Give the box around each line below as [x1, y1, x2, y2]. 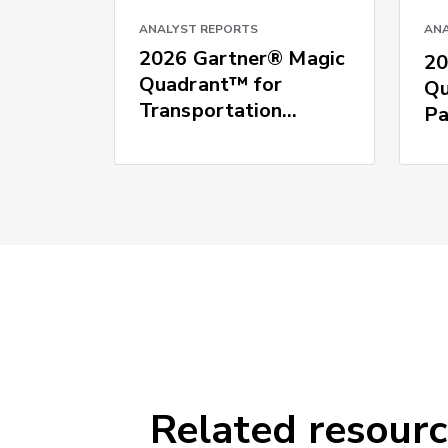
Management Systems [139, 122, 348, 150]
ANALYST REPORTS [139, 20, 259, 37]
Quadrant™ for [139, 70, 283, 98]
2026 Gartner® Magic [139, 44, 345, 72]
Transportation [139, 96, 283, 124]
